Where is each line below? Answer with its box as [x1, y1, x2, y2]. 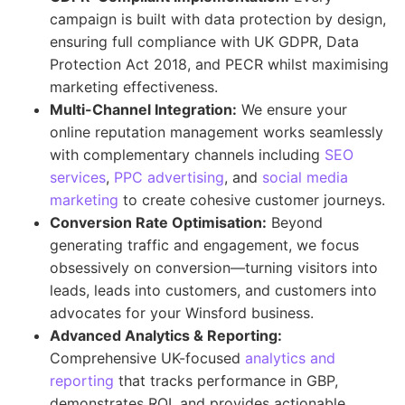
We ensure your [237, 100, 347, 118]
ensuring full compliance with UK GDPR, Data [50, 33, 359, 51]
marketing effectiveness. [50, 78, 218, 96]
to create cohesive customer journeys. [118, 191, 385, 209]
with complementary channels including [50, 146, 325, 164]
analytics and [245, 349, 335, 367]
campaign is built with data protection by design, [50, 10, 386, 28]
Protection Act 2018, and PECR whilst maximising [50, 55, 389, 73]
